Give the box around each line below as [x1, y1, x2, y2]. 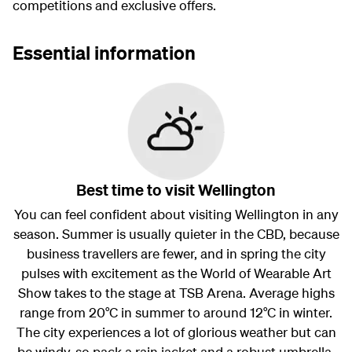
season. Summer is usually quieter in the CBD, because [13, 225, 339, 243]
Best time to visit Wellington [76, 180, 276, 200]
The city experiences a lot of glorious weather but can [16, 324, 336, 341]
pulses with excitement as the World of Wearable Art [20, 265, 332, 282]
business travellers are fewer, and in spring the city [26, 245, 326, 262]
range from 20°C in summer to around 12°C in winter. [20, 304, 332, 321]
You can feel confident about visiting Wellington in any [13, 206, 339, 223]
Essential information [13, 41, 196, 65]
